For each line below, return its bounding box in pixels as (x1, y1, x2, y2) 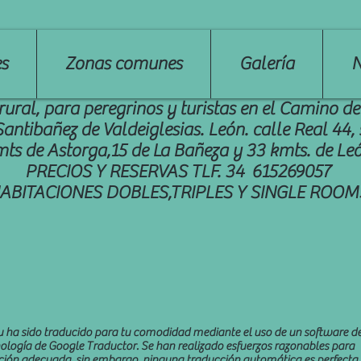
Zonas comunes (65, 53, 182, 74)
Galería (239, 53, 294, 74)
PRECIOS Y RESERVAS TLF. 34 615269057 (25, 161, 330, 182)
